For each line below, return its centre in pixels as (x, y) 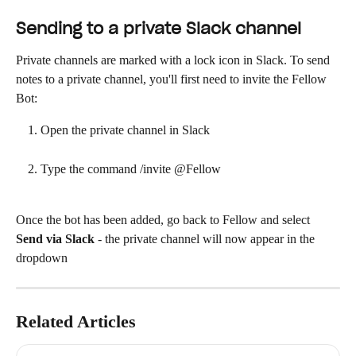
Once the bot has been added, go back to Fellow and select (164, 220)
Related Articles (76, 322)
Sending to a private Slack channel (159, 29)
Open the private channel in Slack (125, 130)
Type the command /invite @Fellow (131, 168)
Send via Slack (55, 239)
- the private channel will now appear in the (206, 239)
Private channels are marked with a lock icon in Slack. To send (174, 60)
